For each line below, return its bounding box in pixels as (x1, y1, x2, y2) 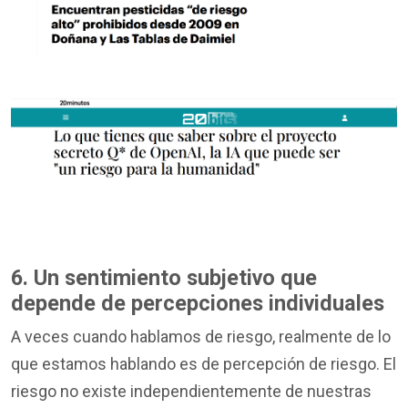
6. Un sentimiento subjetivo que (11, 264, 317, 291)
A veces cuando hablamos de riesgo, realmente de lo (11, 326, 391, 346)
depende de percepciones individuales (11, 290, 384, 316)
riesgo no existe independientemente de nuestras (11, 381, 372, 401)
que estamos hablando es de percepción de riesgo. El (11, 353, 396, 373)
